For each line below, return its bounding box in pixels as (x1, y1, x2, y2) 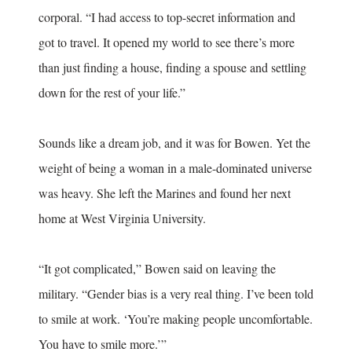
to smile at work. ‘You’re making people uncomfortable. (38, 310, 313, 327)
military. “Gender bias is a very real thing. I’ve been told (38, 284, 313, 302)
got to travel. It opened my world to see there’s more (38, 33, 295, 50)
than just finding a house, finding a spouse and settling (38, 58, 306, 75)
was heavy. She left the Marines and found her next (38, 184, 291, 201)
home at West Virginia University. (38, 209, 210, 226)
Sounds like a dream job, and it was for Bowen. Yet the (38, 134, 310, 151)
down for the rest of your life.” (38, 83, 185, 101)
